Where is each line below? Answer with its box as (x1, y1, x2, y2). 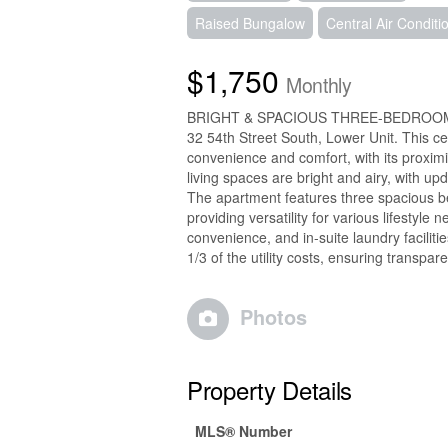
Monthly (285, 70, 352, 99)
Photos (240, 301, 307, 331)
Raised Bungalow (195, 12, 305, 33)
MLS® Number (195, 420, 292, 441)
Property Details (187, 371, 353, 407)
